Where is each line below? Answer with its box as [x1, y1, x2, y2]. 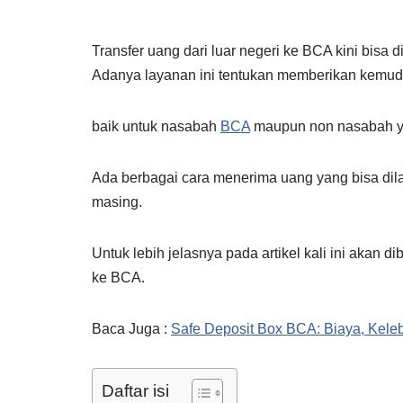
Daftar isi [102, 381, 169, 401]
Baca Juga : [92, 321, 171, 336]
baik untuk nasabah [92, 119, 220, 134]
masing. [92, 194, 142, 210]
